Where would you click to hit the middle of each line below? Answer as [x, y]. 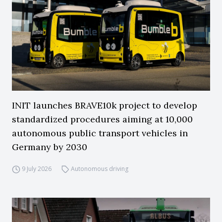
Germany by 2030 [50, 147]
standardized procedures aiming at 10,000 [102, 119]
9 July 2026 [36, 169]
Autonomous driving [100, 169]
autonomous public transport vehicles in [100, 133]
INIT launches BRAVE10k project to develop [105, 105]
